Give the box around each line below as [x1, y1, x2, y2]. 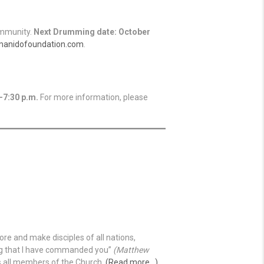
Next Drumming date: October [34, 27, 150, 37]
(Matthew [113, 245, 149, 255]
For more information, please [38, 93, 148, 103]
